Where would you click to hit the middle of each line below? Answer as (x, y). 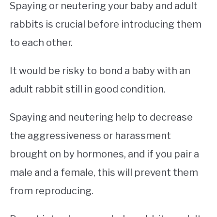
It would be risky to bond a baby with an (100, 71)
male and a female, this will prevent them (104, 173)
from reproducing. (52, 191)
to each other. (41, 43)
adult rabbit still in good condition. (88, 89)
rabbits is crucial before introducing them (106, 24)
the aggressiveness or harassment (90, 136)
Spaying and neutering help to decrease (101, 117)
